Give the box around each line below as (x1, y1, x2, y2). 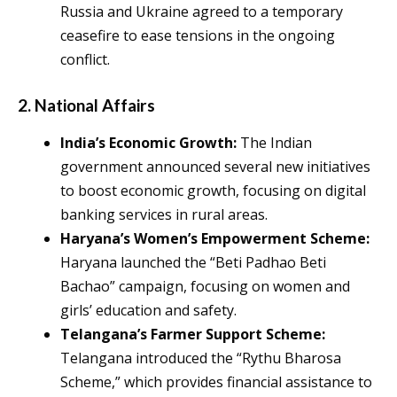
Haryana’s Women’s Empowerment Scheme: (60, 229, 370, 249)
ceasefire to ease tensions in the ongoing (60, 26, 335, 46)
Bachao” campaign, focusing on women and (60, 276, 350, 297)
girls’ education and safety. (60, 300, 237, 321)
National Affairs (35, 95, 155, 116)
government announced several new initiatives (60, 157, 370, 177)
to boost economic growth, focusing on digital (60, 181, 366, 201)
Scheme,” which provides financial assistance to (60, 372, 372, 393)
